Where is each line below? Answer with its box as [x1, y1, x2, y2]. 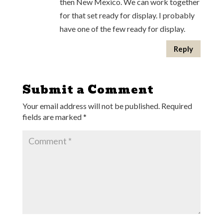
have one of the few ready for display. [59, 24, 185, 34]
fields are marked [22, 112, 83, 122]
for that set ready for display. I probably [59, 10, 195, 20]
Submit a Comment [22, 81, 154, 99]
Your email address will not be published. [22, 101, 160, 111]
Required [161, 101, 192, 111]
